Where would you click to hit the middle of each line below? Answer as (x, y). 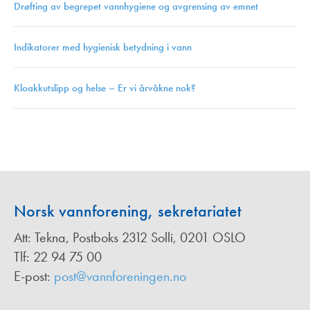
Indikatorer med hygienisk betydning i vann (103, 47)
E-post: (34, 276)
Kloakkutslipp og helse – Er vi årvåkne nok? (105, 88)
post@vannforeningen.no (120, 276)
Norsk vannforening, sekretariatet (128, 211)
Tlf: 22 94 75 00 (58, 257)
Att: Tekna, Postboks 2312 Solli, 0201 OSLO (130, 238)
